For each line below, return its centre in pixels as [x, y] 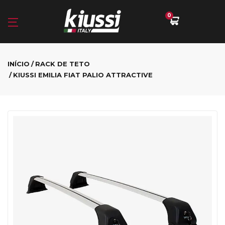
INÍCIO [19, 64]
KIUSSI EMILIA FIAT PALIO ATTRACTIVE [83, 75]
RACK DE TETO [63, 64]
